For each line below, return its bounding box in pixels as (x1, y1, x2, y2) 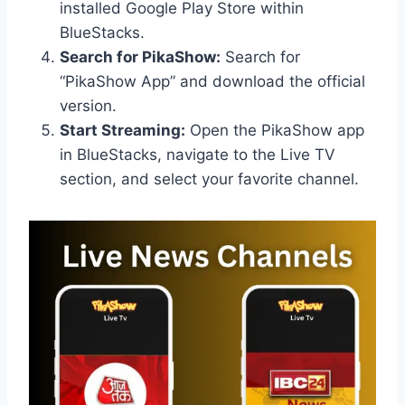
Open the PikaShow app (185, 121, 364, 140)
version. (60, 97, 117, 116)
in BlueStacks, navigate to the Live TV (60, 146, 335, 165)
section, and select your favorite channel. (60, 170, 359, 189)
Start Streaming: (60, 121, 185, 140)
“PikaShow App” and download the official (60, 72, 365, 91)
